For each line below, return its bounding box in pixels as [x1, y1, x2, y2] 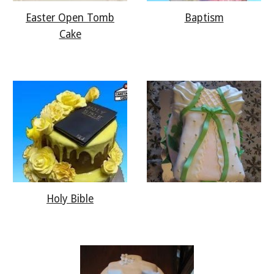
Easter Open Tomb [26, 11, 114, 24]
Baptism [184, 11, 224, 24]
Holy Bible [46, 193, 94, 206]
